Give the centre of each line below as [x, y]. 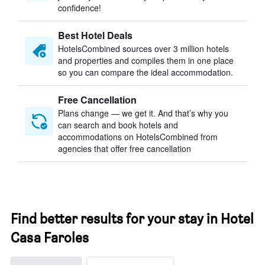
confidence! [80, 8]
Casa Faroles [50, 237]
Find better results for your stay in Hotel [132, 219]
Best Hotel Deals [95, 35]
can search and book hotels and [118, 125]
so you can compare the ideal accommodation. [146, 72]
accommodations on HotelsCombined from [138, 137]
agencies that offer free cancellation [125, 148]
